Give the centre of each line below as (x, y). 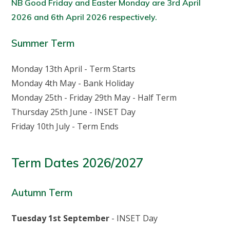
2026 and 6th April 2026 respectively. (84, 17)
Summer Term (43, 43)
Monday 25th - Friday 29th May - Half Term (94, 98)
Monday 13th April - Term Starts (74, 69)
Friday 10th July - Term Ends (65, 127)
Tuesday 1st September (61, 218)
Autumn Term (42, 192)
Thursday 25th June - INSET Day (74, 112)
